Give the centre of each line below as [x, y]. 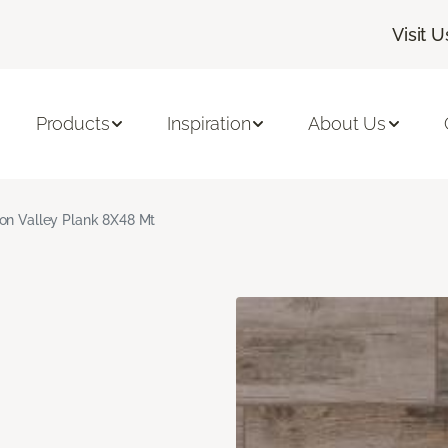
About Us [347, 124]
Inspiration [209, 124]
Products [72, 124]
